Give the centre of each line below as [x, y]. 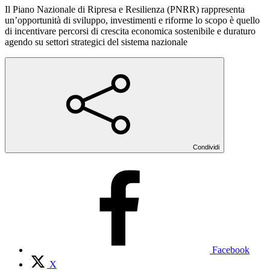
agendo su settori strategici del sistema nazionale [96, 42]
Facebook [231, 250]
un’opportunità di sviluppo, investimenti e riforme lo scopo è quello [132, 20]
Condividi [206, 147]
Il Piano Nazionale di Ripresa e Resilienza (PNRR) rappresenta [125, 9]
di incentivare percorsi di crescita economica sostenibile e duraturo [130, 31]
